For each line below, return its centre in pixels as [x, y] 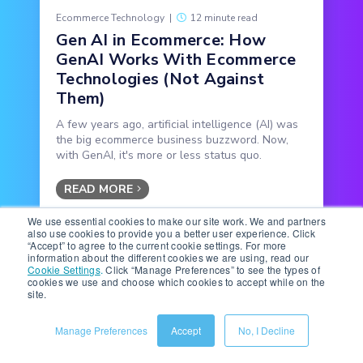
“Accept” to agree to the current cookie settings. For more [157, 245]
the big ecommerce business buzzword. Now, [172, 140]
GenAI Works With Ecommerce [176, 60]
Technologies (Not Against [160, 79]
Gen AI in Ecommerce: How [161, 41]
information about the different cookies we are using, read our [169, 257]
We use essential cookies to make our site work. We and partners [177, 221]
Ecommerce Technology [110, 18]
